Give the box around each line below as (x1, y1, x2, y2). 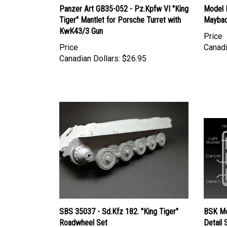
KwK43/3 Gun (59, 16, 103, 26)
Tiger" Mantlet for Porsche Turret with (59, 5, 181, 15)
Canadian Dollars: (59, 44, 120, 54)
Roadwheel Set (59, 208, 107, 218)
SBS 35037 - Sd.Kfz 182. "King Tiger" (59, 197, 178, 207)
